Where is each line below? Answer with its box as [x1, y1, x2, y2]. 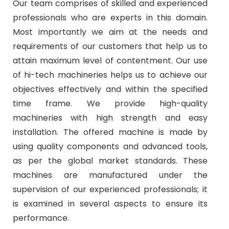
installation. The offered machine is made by [13, 126, 208, 138]
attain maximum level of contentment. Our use [13, 55, 208, 66]
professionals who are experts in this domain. [13, 12, 208, 24]
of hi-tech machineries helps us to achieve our [13, 69, 208, 81]
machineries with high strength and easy [13, 112, 208, 124]
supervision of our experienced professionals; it [13, 184, 208, 195]
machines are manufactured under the [13, 169, 208, 181]
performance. [13, 212, 69, 224]
